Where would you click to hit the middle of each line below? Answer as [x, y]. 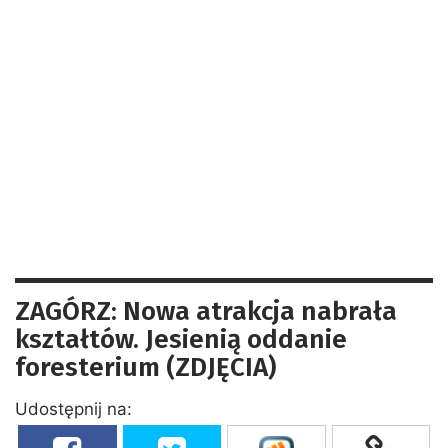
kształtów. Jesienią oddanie [181, 339]
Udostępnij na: [73, 408]
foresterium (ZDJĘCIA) [145, 367]
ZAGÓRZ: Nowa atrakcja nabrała [206, 311]
